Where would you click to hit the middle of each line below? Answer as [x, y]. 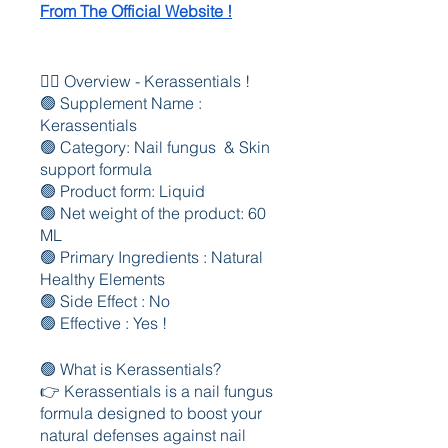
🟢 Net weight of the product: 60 [153, 213]
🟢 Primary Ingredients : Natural [151, 257]
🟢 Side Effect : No [105, 301]
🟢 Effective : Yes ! [103, 323]
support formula [96, 169]
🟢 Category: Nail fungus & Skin [155, 147]
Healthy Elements [104, 279]
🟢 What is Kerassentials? [130, 369]
